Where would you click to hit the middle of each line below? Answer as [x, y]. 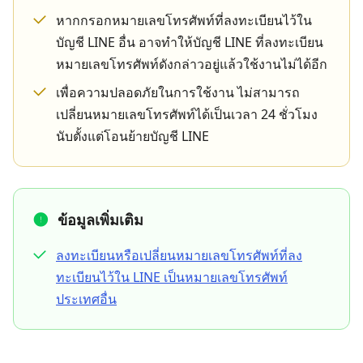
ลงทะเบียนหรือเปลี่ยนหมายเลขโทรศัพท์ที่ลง [179, 255]
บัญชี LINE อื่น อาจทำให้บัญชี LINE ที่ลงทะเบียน [190, 42]
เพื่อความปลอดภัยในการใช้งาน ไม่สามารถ [178, 92]
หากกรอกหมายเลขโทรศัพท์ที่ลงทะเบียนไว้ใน [184, 20]
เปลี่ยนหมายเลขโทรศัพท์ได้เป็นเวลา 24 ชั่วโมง [187, 114]
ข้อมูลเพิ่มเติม [100, 220]
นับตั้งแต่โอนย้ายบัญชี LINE [132, 136]
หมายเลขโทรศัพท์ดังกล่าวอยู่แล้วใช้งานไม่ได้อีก [192, 64]
